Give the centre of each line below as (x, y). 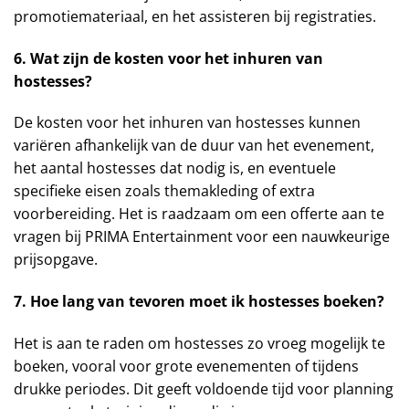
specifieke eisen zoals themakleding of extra (164, 191)
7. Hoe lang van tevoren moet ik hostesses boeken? (199, 302)
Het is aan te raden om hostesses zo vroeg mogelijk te (199, 343)
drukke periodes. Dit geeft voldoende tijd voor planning (204, 388)
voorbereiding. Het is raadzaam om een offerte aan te (199, 214)
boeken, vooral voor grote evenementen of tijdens (186, 366)
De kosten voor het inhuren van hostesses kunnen (187, 123)
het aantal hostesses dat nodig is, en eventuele (175, 168)
